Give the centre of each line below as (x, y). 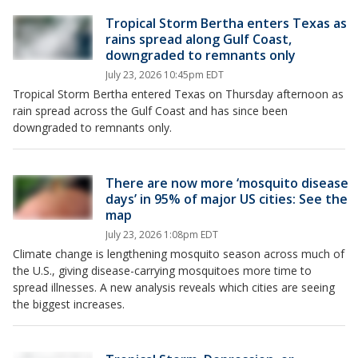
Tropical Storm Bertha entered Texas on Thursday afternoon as (178, 94)
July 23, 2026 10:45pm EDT (165, 75)
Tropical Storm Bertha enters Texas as (226, 23)
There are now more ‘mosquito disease (227, 183)
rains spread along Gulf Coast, (199, 39)
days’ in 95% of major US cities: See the (227, 199)
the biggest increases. (69, 304)
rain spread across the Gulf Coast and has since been (150, 111)
